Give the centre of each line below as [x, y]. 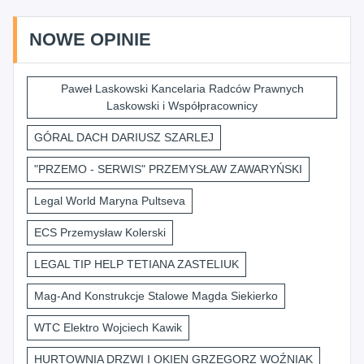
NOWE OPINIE [90, 39]
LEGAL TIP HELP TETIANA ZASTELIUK [136, 264]
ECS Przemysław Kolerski [100, 232]
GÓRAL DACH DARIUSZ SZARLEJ [124, 137]
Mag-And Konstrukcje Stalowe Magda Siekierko [156, 296]
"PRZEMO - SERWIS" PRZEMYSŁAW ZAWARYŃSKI [168, 169]
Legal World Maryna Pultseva [110, 201]
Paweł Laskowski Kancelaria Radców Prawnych [182, 89]
